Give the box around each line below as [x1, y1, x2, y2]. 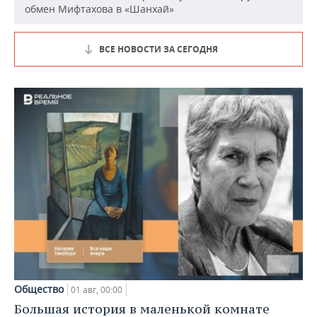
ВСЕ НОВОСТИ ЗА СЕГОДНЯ [99, 43, 218, 55]
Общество [14, 282, 64, 296]
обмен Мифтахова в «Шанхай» [25, 2, 174, 16]
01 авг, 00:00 [71, 283, 122, 296]
